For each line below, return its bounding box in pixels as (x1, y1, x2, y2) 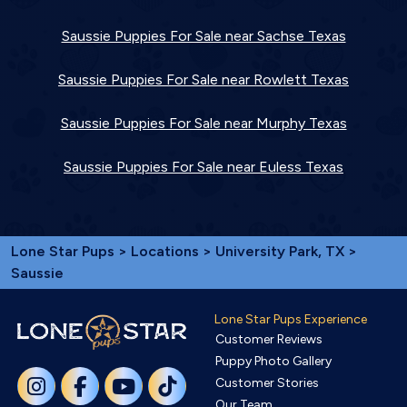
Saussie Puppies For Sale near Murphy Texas (60, 114, 347, 132)
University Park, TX (215, 243, 348, 260)
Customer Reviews (215, 332, 323, 347)
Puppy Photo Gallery (215, 353, 332, 369)
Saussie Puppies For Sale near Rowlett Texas (58, 71, 349, 88)
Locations (131, 243, 199, 260)
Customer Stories (215, 375, 319, 391)
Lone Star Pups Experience (214, 312, 367, 327)
